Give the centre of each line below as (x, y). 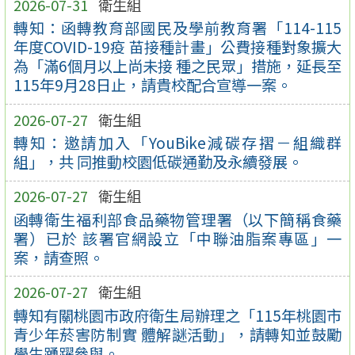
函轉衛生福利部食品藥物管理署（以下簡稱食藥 (177, 219)
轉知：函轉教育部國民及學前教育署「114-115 (177, 28)
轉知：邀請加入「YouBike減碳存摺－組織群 (177, 143)
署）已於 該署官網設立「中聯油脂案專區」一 (177, 238)
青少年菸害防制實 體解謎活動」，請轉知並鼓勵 (177, 334)
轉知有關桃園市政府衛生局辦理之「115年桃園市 (177, 315)
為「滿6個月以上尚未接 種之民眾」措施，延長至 (177, 66)
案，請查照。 (58, 257)
